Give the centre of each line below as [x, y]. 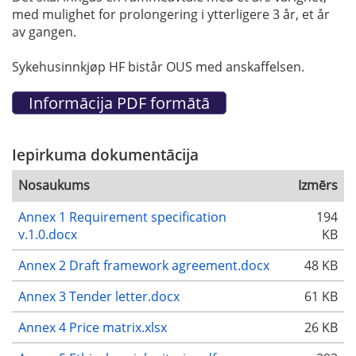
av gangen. [44, 31]
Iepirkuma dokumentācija [105, 154]
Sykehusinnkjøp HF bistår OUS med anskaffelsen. [158, 66]
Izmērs [318, 186]
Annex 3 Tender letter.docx [99, 297]
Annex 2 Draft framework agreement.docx [144, 266]
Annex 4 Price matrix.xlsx [93, 328]
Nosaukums [54, 186]
